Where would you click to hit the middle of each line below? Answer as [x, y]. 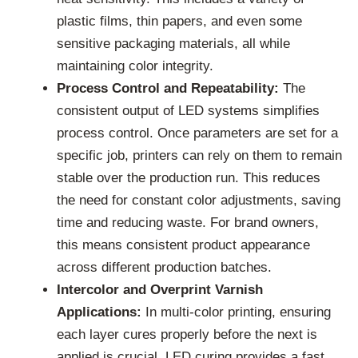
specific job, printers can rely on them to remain [199, 156]
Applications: [99, 312]
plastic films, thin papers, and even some [179, 22]
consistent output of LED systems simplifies [188, 111]
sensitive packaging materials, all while [173, 44]
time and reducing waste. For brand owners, [188, 223]
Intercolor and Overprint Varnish [160, 290]
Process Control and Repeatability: [168, 89]
